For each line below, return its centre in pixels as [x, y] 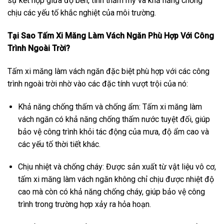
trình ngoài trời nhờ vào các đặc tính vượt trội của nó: [98, 83]
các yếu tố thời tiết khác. [59, 144]
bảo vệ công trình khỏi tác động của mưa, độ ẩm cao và [113, 131]
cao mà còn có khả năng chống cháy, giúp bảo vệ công [111, 192]
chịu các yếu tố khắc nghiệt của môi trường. [82, 13]
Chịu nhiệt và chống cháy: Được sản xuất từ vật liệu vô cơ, [117, 167]
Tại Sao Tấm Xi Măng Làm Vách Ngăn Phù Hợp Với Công [111, 36]
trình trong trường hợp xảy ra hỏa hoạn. [84, 204]
